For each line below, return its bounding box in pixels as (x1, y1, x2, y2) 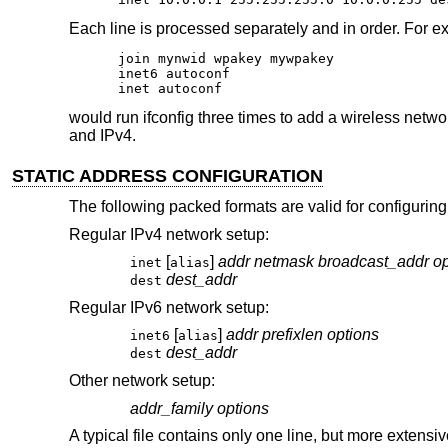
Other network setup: (68, 371, 215, 389)
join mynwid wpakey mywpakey (118, 51, 335, 67)
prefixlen (261, 326, 323, 344)
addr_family (129, 399, 213, 417)
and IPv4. (68, 127, 136, 145)
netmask (253, 253, 314, 271)
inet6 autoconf (118, 66, 231, 82)
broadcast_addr (317, 253, 429, 271)
